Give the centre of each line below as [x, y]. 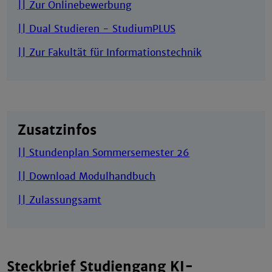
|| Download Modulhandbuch [87, 176]
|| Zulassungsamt [60, 200]
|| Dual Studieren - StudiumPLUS [97, 29]
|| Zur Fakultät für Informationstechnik [110, 53]
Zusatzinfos [57, 131]
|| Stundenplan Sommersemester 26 [104, 152]
